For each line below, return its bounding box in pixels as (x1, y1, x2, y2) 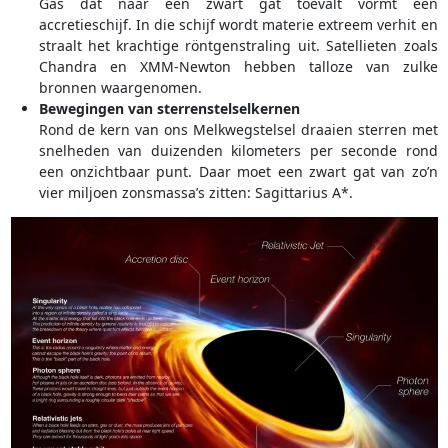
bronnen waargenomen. (38, 78, 202, 98)
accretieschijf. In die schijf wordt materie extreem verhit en (38, 15, 438, 35)
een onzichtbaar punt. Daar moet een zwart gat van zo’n (38, 162, 438, 182)
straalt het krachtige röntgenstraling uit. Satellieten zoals (38, 36, 438, 56)
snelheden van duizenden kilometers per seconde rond (38, 141, 438, 161)
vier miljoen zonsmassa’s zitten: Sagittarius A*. (38, 183, 353, 203)
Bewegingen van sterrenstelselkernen (38, 99, 300, 119)
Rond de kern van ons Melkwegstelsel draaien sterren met (38, 120, 438, 140)
